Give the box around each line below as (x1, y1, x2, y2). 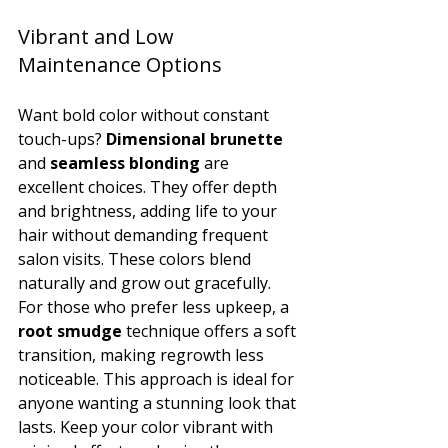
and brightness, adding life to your (18, 199, 281, 222)
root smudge (18, 319, 122, 342)
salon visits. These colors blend (18, 247, 255, 270)
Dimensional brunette (106, 127, 283, 150)
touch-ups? (18, 127, 106, 150)
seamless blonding (50, 151, 200, 174)
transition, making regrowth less (18, 343, 268, 366)
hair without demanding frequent (18, 223, 272, 246)
